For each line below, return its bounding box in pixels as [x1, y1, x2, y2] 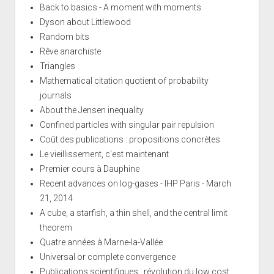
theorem [39, 222, 72, 232]
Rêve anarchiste [39, 46, 101, 56]
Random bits [39, 31, 89, 42]
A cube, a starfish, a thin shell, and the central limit [39, 207, 228, 218]
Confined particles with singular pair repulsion [39, 119, 214, 130]
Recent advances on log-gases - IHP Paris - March [39, 178, 231, 188]
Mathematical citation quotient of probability [39, 75, 209, 86]
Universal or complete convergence [39, 251, 176, 262]
